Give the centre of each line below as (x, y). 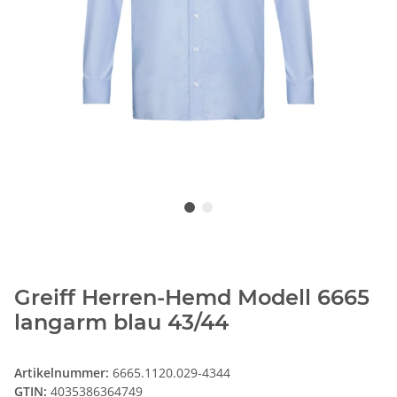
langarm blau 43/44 (121, 323)
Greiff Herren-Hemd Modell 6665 (192, 298)
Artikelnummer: (63, 373)
